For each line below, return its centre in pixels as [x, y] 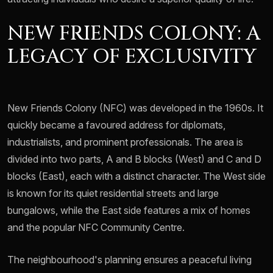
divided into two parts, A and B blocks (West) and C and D [134, 159]
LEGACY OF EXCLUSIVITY [132, 57]
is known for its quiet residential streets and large [113, 193]
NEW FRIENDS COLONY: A [134, 34]
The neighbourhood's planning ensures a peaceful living [129, 260]
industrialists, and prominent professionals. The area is [125, 142]
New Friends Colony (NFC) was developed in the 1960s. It [135, 108]
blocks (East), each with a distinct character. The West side [136, 176]
